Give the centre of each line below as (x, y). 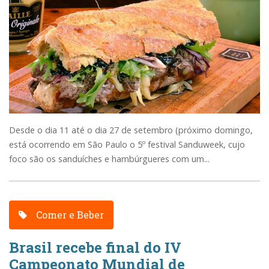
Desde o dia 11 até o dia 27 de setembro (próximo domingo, (131, 130)
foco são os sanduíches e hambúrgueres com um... (109, 159)
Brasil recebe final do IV (95, 247)
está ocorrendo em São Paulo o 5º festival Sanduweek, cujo (127, 144)
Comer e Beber (69, 214)
